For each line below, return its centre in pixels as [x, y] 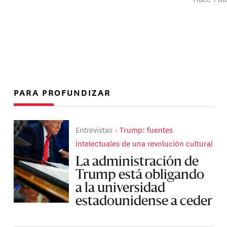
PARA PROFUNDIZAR [62, 92]
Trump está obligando [140, 175]
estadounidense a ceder [144, 201]
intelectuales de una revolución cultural [144, 143]
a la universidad [121, 188]
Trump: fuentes [146, 129]
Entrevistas [94, 129]
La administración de [137, 162]
